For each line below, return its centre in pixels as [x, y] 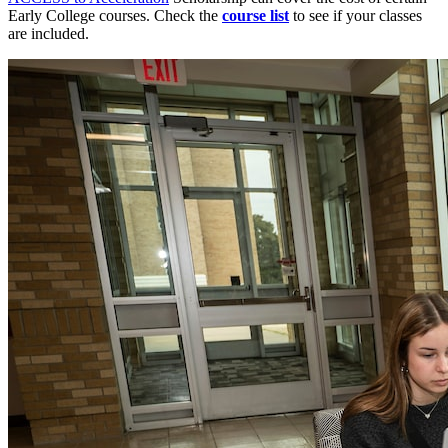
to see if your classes [355, 16]
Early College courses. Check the [115, 16]
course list [255, 16]
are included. [48, 34]
